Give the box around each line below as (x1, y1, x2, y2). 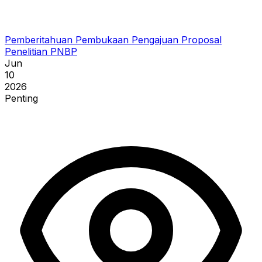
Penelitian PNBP (5, 46, 77, 58)
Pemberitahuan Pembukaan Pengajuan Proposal (5, 34, 222, 46)
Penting (5, 92, 38, 105)
